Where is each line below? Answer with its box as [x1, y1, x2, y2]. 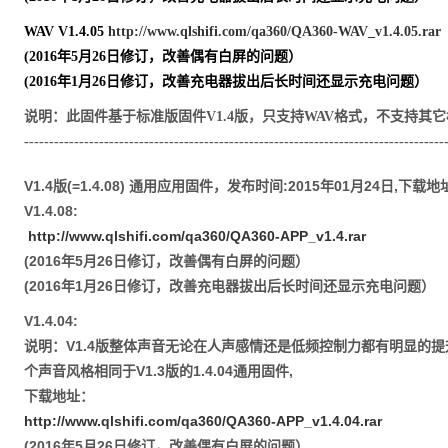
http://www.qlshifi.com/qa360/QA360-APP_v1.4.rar [27, 228, 366, 244]
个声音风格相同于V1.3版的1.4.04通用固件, [23, 363, 293, 379]
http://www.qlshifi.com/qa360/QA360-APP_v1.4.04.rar [23, 413, 382, 429]
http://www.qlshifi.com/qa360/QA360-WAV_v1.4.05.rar [107, 24, 441, 39]
